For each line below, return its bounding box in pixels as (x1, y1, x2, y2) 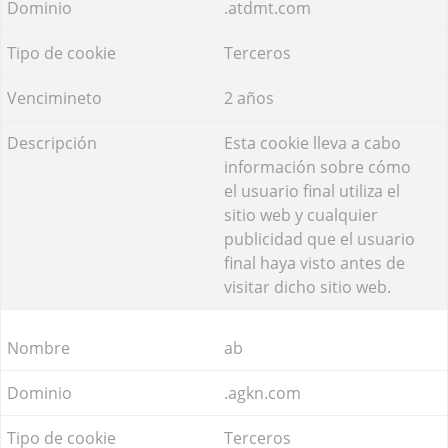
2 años (224, 86, 274, 109)
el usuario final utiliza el (224, 179, 400, 202)
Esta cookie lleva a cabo (224, 131, 401, 154)
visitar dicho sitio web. (224, 275, 391, 298)
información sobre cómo (224, 155, 411, 178)
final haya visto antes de (224, 251, 405, 274)
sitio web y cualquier (224, 203, 378, 226)
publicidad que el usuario (224, 227, 415, 250)
